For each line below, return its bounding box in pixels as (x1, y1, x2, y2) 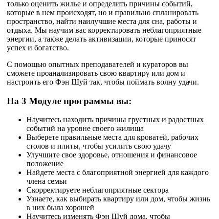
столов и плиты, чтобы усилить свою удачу (26, 142, 171, 151)
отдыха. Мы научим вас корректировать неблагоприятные (7, 25, 201, 34)
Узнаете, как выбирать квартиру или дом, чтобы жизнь (26, 195, 210, 203)
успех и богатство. (7, 43, 69, 52)
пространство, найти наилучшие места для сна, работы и (7, 17, 197, 25)
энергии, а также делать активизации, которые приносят (7, 34, 196, 43)
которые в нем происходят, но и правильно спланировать (7, 8, 198, 17)
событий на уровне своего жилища (26, 124, 144, 133)
